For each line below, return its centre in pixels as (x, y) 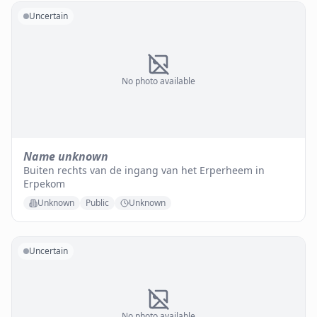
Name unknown (66, 156)
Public (97, 203)
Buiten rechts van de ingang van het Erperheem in (144, 170)
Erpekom (44, 184)
